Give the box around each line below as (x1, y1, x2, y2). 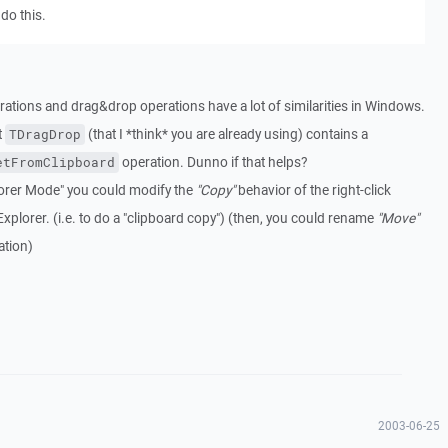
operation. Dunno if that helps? (118, 153, 307, 171)
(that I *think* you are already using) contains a (84, 125, 368, 143)
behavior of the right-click (234, 181, 391, 199)
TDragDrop (8, 126, 81, 143)
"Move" (376, 209, 419, 227)
